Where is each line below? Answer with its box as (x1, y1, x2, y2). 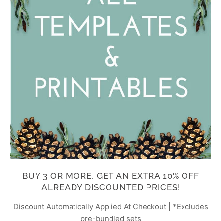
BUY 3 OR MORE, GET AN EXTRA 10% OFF (22, 170, 199, 181)
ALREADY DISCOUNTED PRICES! (41, 182, 180, 192)
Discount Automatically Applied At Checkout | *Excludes (13, 202, 208, 212)
